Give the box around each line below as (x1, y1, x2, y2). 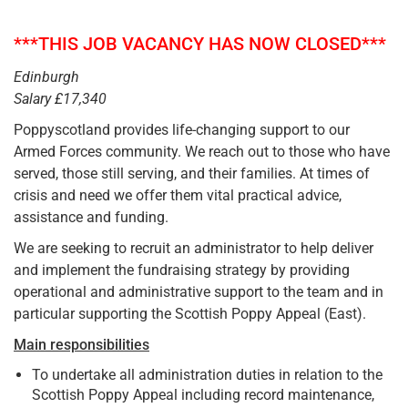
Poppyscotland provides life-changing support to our (14, 120, 350, 138)
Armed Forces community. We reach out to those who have (14, 142, 390, 160)
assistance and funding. (14, 208, 168, 226)
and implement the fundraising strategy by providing (14, 260, 350, 279)
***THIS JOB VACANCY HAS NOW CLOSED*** (14, 32, 386, 55)
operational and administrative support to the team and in (14, 282, 383, 301)
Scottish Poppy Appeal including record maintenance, (32, 385, 374, 403)
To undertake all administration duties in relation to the (32, 365, 382, 383)
